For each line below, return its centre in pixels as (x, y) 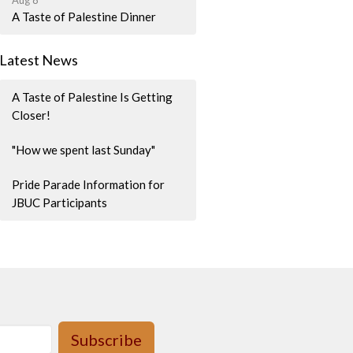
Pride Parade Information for (89, 184)
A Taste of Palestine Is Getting (93, 97)
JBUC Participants (60, 202)
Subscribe (106, 339)
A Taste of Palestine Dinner (84, 17)
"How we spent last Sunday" (84, 149)
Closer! (32, 115)
